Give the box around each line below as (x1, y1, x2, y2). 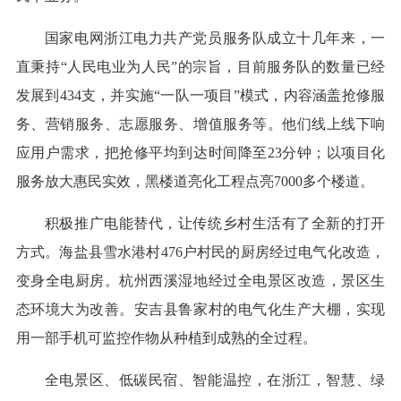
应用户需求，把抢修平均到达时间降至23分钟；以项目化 (15, 145, 386, 161)
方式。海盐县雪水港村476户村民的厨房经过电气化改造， (15, 244, 386, 260)
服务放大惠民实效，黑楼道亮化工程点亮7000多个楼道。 (15, 174, 374, 190)
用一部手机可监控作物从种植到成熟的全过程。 (15, 330, 317, 346)
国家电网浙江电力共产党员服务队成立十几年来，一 (44, 30, 386, 47)
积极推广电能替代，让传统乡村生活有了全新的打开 (44, 216, 386, 232)
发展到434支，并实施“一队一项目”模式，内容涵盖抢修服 (15, 88, 386, 104)
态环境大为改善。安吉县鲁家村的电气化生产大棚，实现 (15, 302, 386, 318)
